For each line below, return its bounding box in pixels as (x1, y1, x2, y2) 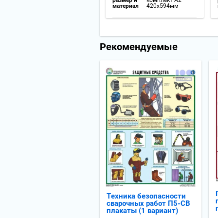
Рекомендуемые (100, 41, 178, 53)
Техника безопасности (107, 192, 186, 200)
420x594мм (146, 2, 179, 9)
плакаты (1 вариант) (107, 206, 178, 215)
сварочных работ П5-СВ (107, 199, 190, 208)
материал (112, 2, 139, 9)
